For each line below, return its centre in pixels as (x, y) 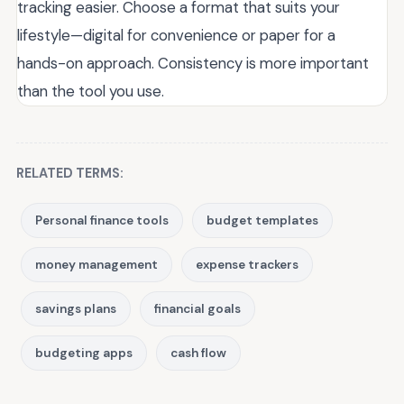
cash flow (198, 353)
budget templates (262, 221)
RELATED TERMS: (70, 174)
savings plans (76, 309)
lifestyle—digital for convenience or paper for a (176, 36)
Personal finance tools (102, 221)
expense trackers (247, 265)
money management (96, 265)
